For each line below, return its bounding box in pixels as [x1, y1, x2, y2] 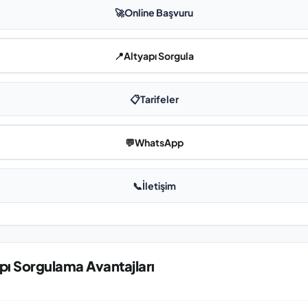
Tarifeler [140, 93, 179, 105]
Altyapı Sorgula [124, 49, 194, 62]
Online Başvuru [124, 6, 193, 19]
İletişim [142, 179, 176, 192]
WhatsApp [134, 136, 184, 148]
